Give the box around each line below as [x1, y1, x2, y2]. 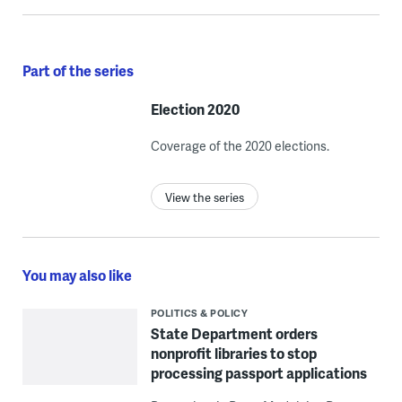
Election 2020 [150, 98, 240, 119]
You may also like [22, 264, 132, 285]
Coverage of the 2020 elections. [150, 136, 329, 154]
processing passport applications [150, 362, 367, 383]
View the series [164, 188, 244, 205]
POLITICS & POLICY [150, 305, 249, 319]
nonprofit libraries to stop [150, 342, 317, 363]
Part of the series [22, 59, 134, 81]
